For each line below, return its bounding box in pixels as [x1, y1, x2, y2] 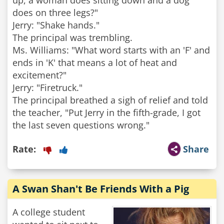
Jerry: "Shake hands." [12, 19, 99, 31]
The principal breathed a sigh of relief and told [12, 94, 208, 106]
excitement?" [12, 69, 66, 81]
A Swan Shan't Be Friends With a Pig [12, 182, 189, 195]
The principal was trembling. [12, 31, 132, 43]
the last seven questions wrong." [12, 119, 149, 131]
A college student [12, 206, 85, 218]
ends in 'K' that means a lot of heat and [12, 56, 177, 68]
